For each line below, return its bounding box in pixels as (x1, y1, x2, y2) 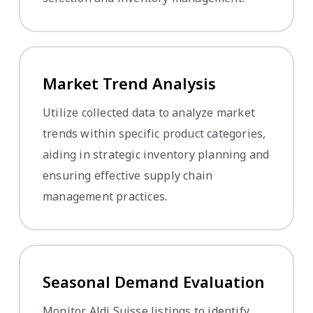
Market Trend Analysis (43, 72, 216, 94)
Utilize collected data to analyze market (43, 104, 255, 120)
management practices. (43, 188, 168, 204)
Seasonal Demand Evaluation (43, 270, 265, 292)
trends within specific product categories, (43, 125, 266, 141)
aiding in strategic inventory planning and (43, 146, 270, 162)
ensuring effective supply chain (43, 167, 213, 183)
